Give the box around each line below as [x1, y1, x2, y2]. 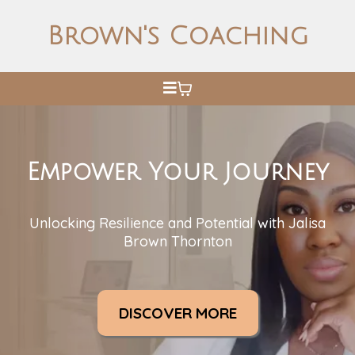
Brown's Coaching [47, 22, 308, 50]
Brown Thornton [123, 232, 232, 250]
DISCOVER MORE [118, 303, 237, 323]
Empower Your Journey [26, 159, 329, 185]
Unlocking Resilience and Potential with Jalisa [29, 214, 326, 232]
